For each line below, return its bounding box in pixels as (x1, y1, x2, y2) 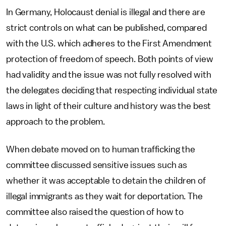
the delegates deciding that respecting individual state (6, 86, 218, 95)
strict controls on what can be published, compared (6, 23, 207, 32)
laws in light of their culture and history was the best (6, 101, 211, 110)
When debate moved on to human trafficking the (6, 145, 195, 154)
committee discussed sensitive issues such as (6, 160, 187, 169)
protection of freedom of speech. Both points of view (6, 54, 213, 64)
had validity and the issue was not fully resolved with (6, 70, 211, 79)
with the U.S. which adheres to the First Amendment (6, 39, 212, 48)
